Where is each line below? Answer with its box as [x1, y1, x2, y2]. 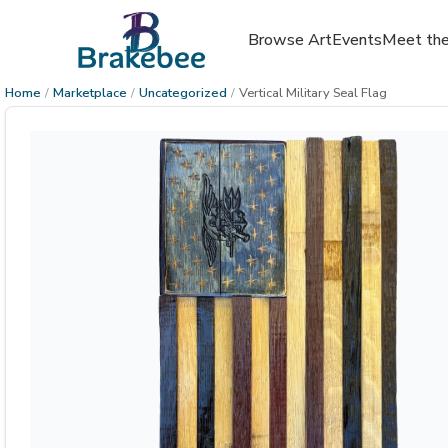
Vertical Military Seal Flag [239, 84, 387, 102]
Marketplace [53, 84, 127, 102]
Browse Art [247, 29, 332, 51]
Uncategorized [139, 84, 227, 102]
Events [331, 29, 382, 51]
